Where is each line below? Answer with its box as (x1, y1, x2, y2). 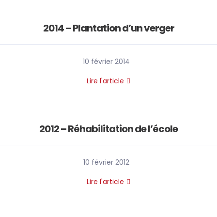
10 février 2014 (82, 57, 130, 66)
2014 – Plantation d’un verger (43, 21, 174, 35)
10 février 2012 (83, 157, 129, 167)
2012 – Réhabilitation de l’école (39, 122, 178, 136)
